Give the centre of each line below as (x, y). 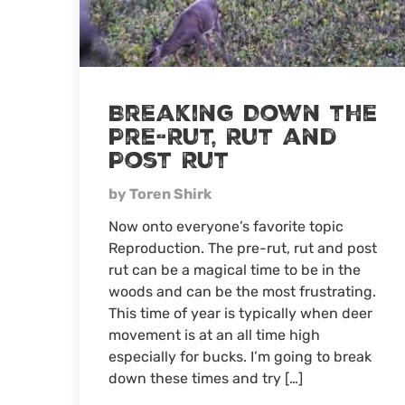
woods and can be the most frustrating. (242, 292)
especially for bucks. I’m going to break (240, 357)
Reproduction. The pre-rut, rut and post (243, 249)
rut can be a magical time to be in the (235, 270)
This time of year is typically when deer (240, 314)
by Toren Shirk (160, 194)
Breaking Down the (243, 114)
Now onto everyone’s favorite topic (226, 227)
